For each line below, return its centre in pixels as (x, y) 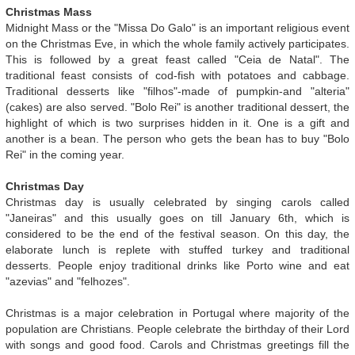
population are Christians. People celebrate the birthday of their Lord (177, 328)
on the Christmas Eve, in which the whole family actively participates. (177, 43)
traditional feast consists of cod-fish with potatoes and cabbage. (177, 75)
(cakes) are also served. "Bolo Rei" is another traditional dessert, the (177, 107)
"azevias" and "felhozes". (68, 281)
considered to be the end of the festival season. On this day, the (177, 233)
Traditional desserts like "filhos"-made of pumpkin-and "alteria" (177, 91)
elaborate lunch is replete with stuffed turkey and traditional (177, 249)
